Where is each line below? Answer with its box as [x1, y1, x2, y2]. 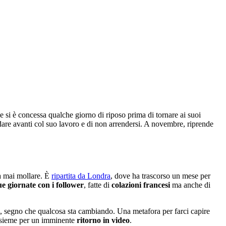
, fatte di [84, 180, 111, 189]
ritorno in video [77, 215, 130, 224]
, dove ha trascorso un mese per [110, 171, 210, 180]
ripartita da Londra [51, 171, 110, 180]
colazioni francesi [111, 180, 170, 189]
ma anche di [170, 180, 210, 189]
